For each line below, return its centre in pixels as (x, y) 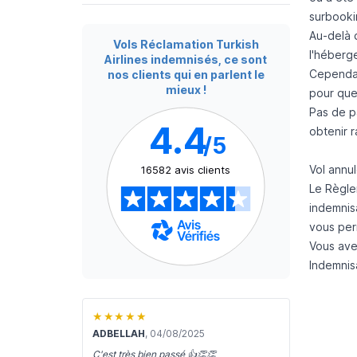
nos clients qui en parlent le (186, 75)
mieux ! (186, 90)
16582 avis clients (186, 170)
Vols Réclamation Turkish (186, 44)
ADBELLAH (119, 333)
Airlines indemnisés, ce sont (186, 59)
